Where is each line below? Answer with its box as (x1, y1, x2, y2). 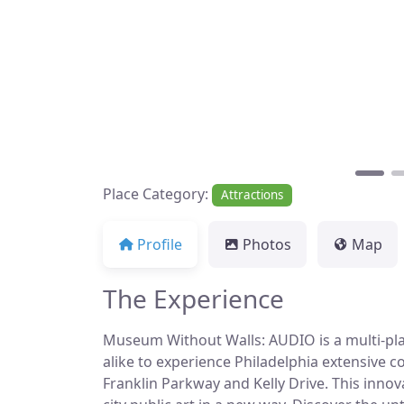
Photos (243, 234, 291, 254)
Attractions (221, 187, 284, 204)
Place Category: (103, 184, 212, 205)
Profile (137, 234, 182, 254)
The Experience (103, 280, 284, 316)
